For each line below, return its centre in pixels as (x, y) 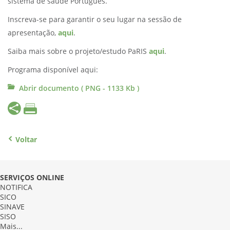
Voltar (26, 140)
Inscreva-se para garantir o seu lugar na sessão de (95, 20)
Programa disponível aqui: (53, 70)
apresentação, (33, 33)
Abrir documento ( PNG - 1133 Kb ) (79, 89)
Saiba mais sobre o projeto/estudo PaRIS (78, 52)
